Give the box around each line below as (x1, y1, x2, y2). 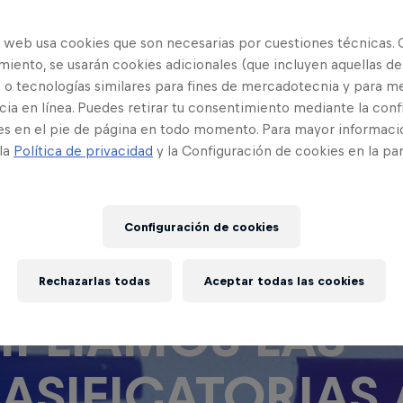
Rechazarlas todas (39, 273, 150, 288)
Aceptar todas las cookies (204, 273, 364, 288)
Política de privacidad (13, 143, 153, 158)
